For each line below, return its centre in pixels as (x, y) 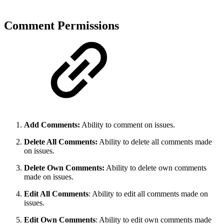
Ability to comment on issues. (127, 124)
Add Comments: (52, 124)
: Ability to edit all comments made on (148, 193)
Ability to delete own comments (155, 167)
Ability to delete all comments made (155, 141)
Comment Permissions (61, 26)
